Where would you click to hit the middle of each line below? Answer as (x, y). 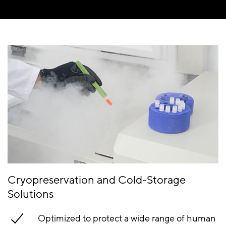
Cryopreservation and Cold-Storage (97, 180)
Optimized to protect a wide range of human (127, 218)
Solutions (31, 194)
